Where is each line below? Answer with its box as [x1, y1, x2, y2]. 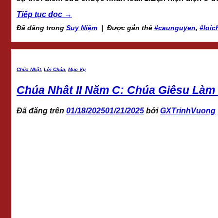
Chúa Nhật [17, 66, 41, 72]
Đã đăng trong [17, 24, 66, 32]
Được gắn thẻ [107, 24, 154, 32]
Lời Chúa [44, 66, 65, 72]
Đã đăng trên [17, 107, 66, 115]
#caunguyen [154, 24, 196, 32]
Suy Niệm [66, 24, 97, 32]
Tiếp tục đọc [17, 10, 64, 19]
